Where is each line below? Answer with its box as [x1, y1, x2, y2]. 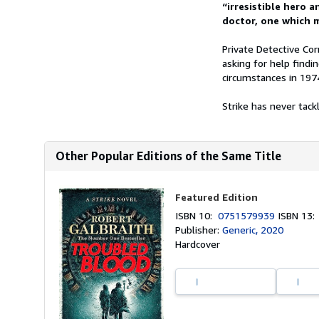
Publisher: [175, 224, 223, 236]
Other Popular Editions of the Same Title [56, 149, 281, 163]
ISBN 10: [175, 209, 219, 221]
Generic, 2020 [222, 224, 284, 236]
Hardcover [175, 238, 221, 250]
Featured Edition [175, 191, 258, 203]
